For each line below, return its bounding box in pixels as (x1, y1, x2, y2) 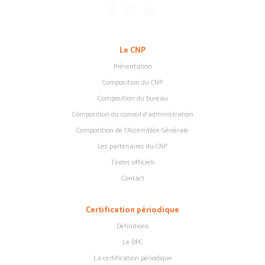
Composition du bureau (97, 93, 168, 105)
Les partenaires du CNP (98, 141, 167, 153)
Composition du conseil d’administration (72, 109, 193, 121)
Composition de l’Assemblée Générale (76, 125, 189, 137)
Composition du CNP (102, 77, 163, 89)
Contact (121, 173, 144, 185)
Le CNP (119, 44, 146, 57)
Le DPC (122, 237, 143, 248)
